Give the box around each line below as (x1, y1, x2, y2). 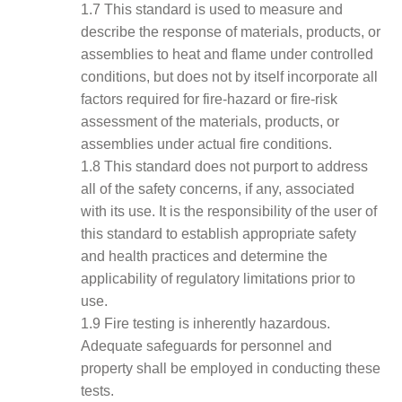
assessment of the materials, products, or (81, 113, 340, 129)
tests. (81, 382, 115, 398)
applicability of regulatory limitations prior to (81, 270, 356, 286)
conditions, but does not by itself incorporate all (81, 68, 379, 84)
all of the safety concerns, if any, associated (81, 180, 355, 197)
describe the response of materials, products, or (81, 23, 381, 39)
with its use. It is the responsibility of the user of (81, 203, 378, 219)
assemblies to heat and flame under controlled (81, 46, 374, 62)
